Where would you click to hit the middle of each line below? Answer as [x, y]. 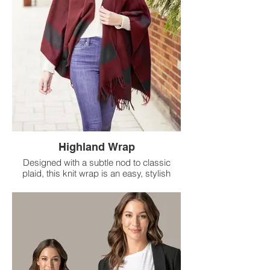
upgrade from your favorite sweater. [96, 184]
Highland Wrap [96, 146]
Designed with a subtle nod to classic [96, 162]
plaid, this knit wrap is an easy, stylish [96, 173]
